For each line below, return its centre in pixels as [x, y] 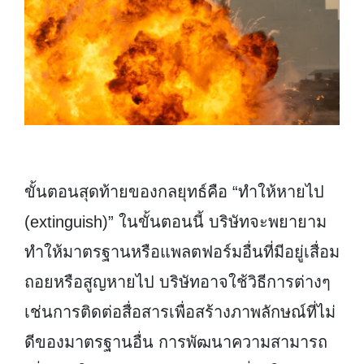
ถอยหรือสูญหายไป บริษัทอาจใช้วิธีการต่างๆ [178, 282]
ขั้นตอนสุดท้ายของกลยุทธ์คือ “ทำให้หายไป [174, 192]
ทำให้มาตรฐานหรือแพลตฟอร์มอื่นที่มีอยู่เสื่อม [182, 252]
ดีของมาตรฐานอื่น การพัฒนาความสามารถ [176, 342]
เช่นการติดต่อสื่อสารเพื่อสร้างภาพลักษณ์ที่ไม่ [180, 312]
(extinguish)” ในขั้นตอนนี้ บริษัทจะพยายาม [175, 222]
